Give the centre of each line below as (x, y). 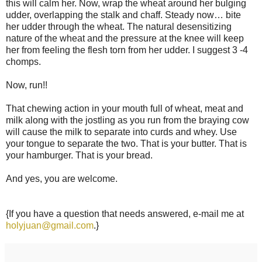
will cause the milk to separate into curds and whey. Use (121, 132)
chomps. (23, 62)
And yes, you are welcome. (62, 179)
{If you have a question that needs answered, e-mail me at (125, 214)
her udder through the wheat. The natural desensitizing (119, 27)
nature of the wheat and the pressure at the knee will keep (125, 39)
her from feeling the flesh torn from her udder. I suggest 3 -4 (127, 50)
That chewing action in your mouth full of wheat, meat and (125, 109)
